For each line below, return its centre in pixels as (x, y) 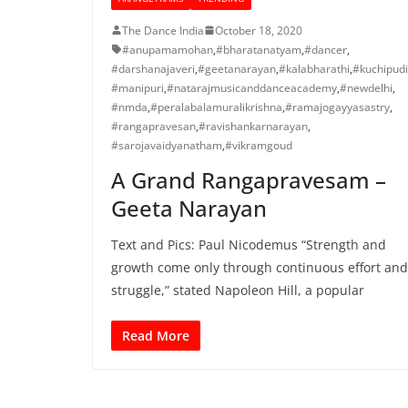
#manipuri (138, 87)
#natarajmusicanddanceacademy (252, 87)
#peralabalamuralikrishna (216, 107)
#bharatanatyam (259, 49)
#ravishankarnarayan (253, 126)
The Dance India (163, 30)
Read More (156, 335)
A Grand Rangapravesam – (249, 179)
